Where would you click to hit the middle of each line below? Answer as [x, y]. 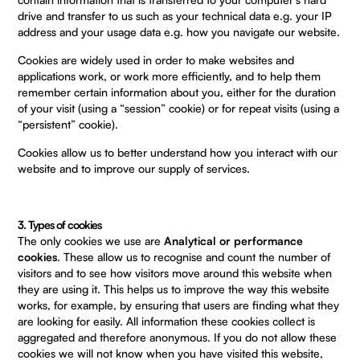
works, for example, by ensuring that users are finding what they [179, 305]
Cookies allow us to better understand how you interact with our [178, 152]
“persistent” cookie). [68, 124]
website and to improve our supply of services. [134, 168]
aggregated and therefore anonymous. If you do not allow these [178, 337]
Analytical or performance [234, 241]
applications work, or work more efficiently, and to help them [170, 76]
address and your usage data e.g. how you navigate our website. [179, 32]
